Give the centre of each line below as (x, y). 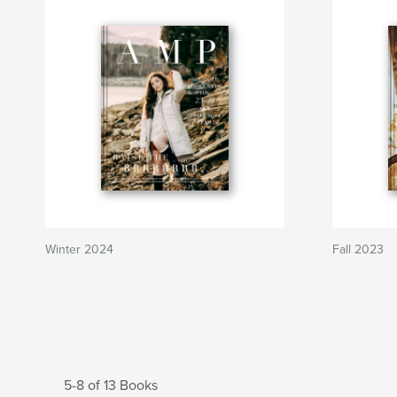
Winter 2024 (79, 249)
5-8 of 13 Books (111, 385)
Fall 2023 (358, 249)
